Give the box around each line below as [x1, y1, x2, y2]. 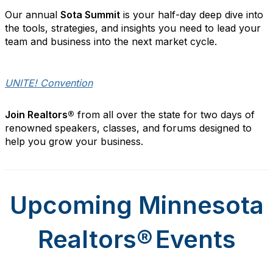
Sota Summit [60, 9, 120, 21]
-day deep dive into [175, 9, 263, 21]
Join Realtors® [5, 108, 74, 121]
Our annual [5, 9, 60, 21]
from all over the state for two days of [74, 108, 255, 121]
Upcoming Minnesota [9, 190, 264, 220]
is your [120, 9, 158, 21]
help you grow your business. [5, 135, 143, 147]
